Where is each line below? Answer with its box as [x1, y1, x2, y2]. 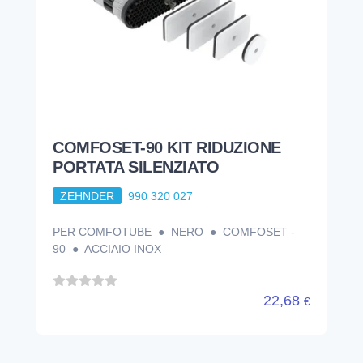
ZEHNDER [59, 189, 114, 203]
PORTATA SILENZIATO [53, 157, 219, 176]
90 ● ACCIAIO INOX [53, 242, 161, 256]
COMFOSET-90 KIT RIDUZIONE [53, 138, 281, 156]
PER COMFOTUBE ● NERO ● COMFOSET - [53, 225, 295, 239]
